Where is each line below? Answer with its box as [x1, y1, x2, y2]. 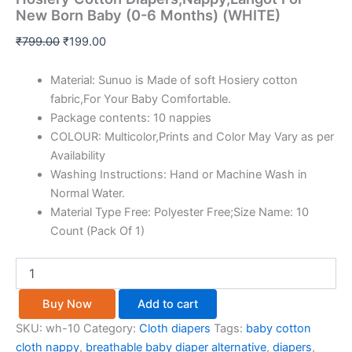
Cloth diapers [139, 321, 211, 335]
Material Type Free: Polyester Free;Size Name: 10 [49, 205, 309, 220]
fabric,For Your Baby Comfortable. [49, 92, 231, 107]
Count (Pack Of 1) [49, 224, 145, 239]
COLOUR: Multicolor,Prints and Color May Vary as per [49, 130, 334, 145]
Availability [49, 148, 105, 163]
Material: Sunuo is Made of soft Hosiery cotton [49, 73, 298, 88]
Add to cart [137, 297, 198, 311]
